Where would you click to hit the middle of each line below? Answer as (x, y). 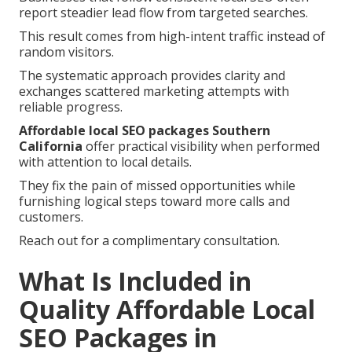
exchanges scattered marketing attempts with (154, 92)
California (51, 147)
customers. (51, 217)
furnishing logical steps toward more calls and (154, 202)
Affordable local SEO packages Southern (145, 131)
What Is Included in (135, 281)
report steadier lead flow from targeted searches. (163, 13)
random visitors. (66, 52)
